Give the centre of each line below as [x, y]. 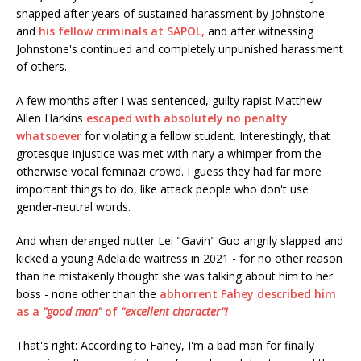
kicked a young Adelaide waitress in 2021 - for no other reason [179, 259]
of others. [41, 67]
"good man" [74, 312]
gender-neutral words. [73, 207]
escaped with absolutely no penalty [187, 118]
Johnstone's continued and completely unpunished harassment [180, 49]
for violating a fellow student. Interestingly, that [206, 136]
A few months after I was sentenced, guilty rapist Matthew [169, 101]
